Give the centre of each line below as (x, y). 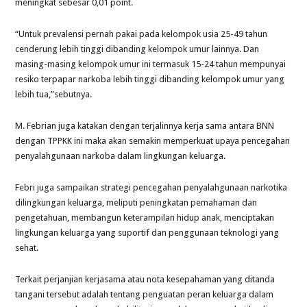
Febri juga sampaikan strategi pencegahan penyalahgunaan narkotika (151, 187)
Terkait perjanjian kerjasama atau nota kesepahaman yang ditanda (145, 279)
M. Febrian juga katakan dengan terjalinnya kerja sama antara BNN (145, 125)
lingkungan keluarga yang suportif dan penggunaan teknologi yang (147, 232)
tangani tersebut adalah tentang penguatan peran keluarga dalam (145, 294)
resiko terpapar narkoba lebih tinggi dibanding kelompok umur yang (150, 79)
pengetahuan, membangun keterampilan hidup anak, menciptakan (145, 217)
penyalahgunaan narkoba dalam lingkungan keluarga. (121, 156)
